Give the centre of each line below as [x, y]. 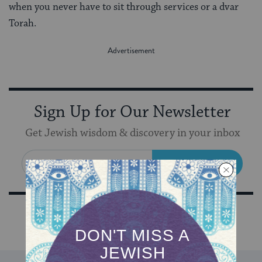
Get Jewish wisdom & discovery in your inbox [132, 133]
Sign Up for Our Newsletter [132, 112]
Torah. [23, 23]
